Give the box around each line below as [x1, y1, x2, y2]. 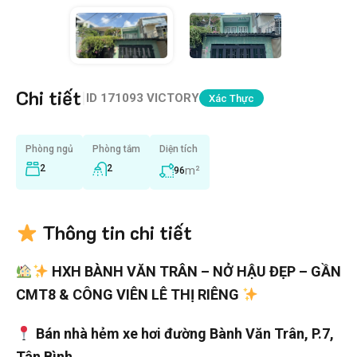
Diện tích [159, 143, 198, 155]
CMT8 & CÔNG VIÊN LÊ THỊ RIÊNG [16, 286, 239, 304]
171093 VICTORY [100, 91, 199, 106]
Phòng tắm [92, 143, 140, 155]
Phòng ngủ [25, 143, 73, 155]
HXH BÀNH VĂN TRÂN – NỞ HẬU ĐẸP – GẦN [52, 263, 341, 280]
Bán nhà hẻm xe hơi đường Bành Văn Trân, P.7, [35, 325, 334, 343]
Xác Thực [209, 92, 254, 104]
